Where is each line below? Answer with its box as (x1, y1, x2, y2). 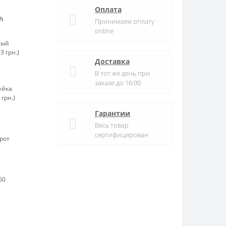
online (95, 26, 114, 36)
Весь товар (95, 121, 129, 130)
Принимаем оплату (95, 17, 154, 26)
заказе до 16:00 (95, 78, 141, 88)
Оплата (95, 5, 122, 15)
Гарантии (95, 108, 130, 119)
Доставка (95, 56, 130, 67)
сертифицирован (95, 130, 148, 140)
